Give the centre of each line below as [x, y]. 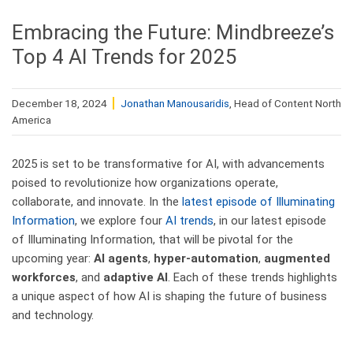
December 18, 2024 [59, 103]
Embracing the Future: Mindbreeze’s [173, 32]
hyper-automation [206, 258]
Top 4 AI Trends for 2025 [124, 56]
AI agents [121, 258]
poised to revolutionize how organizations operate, [145, 182]
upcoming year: [53, 258]
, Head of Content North [285, 103]
